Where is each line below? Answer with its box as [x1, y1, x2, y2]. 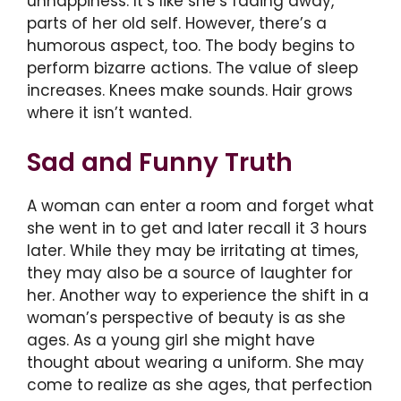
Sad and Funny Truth [27, 144, 293, 180]
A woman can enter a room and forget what [27, 194, 374, 217]
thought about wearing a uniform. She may [27, 351, 364, 373]
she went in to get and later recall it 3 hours [27, 217, 367, 239]
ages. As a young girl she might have [27, 328, 315, 351]
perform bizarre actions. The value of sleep [27, 57, 358, 80]
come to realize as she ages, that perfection [27, 373, 372, 396]
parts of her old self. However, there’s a [27, 13, 327, 35]
